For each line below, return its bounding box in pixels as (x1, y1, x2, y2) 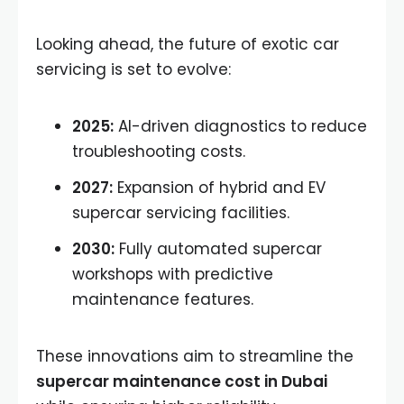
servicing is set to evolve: (36, 58, 231, 80)
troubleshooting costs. (72, 140, 245, 162)
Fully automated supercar (115, 237, 322, 260)
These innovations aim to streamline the (36, 344, 353, 367)
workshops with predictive (72, 262, 273, 285)
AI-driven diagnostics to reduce (114, 115, 367, 137)
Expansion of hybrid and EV (113, 176, 326, 198)
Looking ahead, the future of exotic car (36, 32, 339, 55)
